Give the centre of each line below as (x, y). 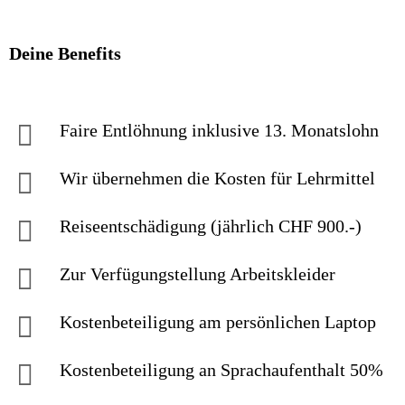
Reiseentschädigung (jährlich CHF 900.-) (211, 226)
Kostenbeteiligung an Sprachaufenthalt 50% (221, 370)
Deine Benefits (65, 53)
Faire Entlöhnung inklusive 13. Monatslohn (219, 130)
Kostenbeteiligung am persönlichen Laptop (218, 322)
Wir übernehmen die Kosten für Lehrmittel (217, 178)
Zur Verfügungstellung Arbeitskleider (198, 274)
